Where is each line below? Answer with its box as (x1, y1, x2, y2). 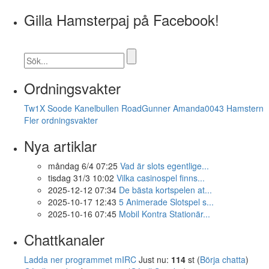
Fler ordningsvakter (24, 113, 98, 126)
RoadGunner (121, 101, 171, 114)
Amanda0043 (173, 101, 224, 114)
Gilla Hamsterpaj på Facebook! (24, 8, 219, 30)
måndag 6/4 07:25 (48, 159, 118, 172)
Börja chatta (200, 253, 246, 265)
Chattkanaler (24, 228, 104, 250)
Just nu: (136, 253, 171, 265)
